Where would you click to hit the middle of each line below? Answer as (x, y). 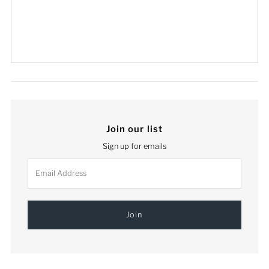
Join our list (134, 129)
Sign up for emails (134, 146)
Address (42, 175)
